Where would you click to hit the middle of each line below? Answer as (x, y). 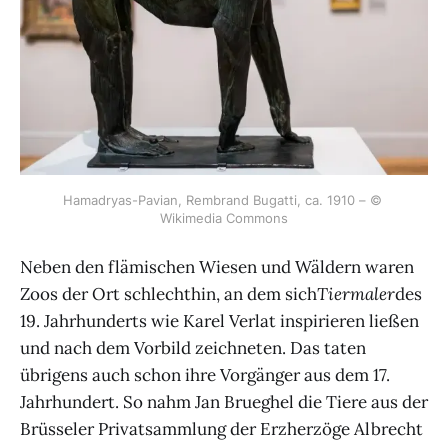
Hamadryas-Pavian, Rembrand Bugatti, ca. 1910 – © (222, 200)
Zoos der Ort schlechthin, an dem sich (168, 294)
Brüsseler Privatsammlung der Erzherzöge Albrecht (221, 429)
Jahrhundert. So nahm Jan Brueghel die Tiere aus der (224, 402)
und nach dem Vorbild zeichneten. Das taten (193, 348)
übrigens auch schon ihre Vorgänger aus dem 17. (205, 375)
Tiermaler (356, 294)
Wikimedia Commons (224, 218)
